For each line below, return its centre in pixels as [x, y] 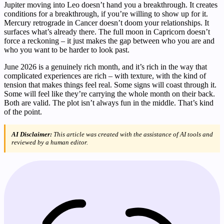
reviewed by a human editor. [50, 142]
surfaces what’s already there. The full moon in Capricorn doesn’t [107, 31]
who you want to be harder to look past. [67, 49]
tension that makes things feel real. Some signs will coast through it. [110, 84]
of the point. [23, 111]
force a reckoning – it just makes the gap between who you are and [109, 40]
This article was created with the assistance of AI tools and [132, 134]
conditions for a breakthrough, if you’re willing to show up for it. [106, 13]
